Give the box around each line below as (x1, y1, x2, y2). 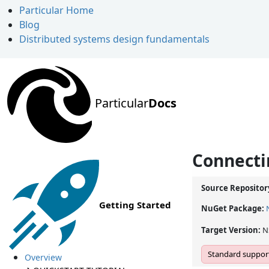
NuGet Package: (201, 203, 266, 214)
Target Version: (201, 225, 262, 236)
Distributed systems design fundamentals (19, 32, 210, 46)
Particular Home (19, 4, 94, 17)
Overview (24, 252, 62, 264)
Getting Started (99, 199, 171, 211)
